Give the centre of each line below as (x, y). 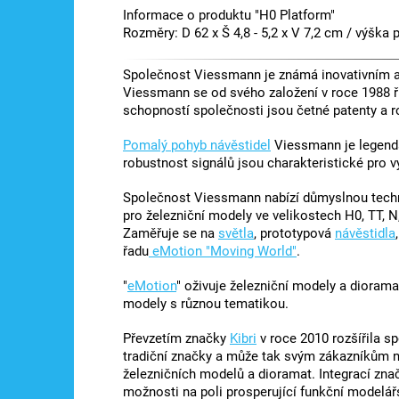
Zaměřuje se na (171, 234)
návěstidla (365, 234)
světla (236, 234)
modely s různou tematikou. (206, 304)
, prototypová (294, 234)
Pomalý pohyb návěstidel (197, 146)
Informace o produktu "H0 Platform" (229, 15)
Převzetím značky (176, 339)
